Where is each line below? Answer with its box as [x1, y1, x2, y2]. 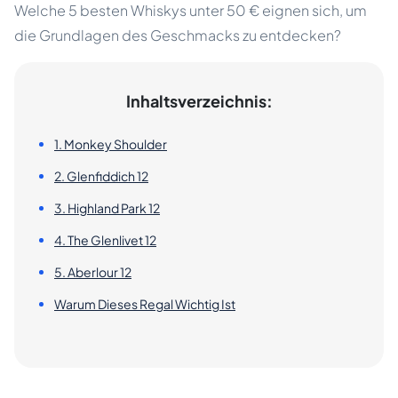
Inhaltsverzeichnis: [125, 91, 273, 112]
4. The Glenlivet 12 [54, 232, 156, 249]
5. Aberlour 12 [54, 264, 131, 281]
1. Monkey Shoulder [54, 136, 167, 153]
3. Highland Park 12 [54, 200, 160, 217]
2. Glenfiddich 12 [54, 168, 148, 185]
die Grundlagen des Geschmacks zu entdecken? [14, 26, 341, 45]
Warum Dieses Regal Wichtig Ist [54, 296, 235, 313]
